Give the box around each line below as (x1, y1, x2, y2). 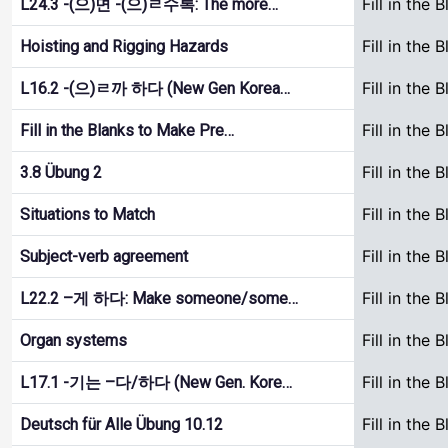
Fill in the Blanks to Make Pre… (20, 121, 234, 140)
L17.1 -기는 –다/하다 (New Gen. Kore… (20, 373, 292, 392)
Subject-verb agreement (20, 247, 188, 266)
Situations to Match (20, 205, 155, 224)
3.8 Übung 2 (20, 163, 102, 182)
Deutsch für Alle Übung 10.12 (20, 415, 223, 434)
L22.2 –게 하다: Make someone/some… (20, 289, 298, 308)
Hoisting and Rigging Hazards (20, 37, 228, 56)
